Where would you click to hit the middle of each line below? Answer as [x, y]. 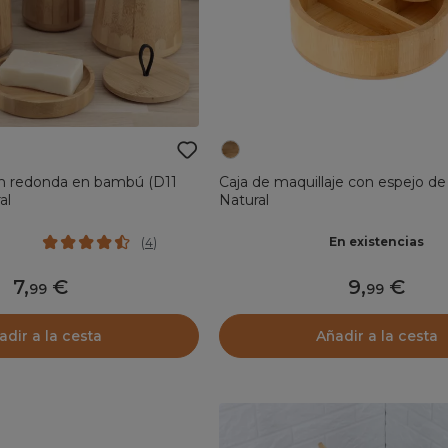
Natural [243, 199]
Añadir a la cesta [376, 335]
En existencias [377, 242]
